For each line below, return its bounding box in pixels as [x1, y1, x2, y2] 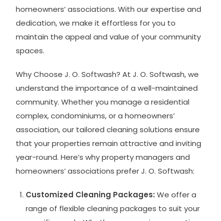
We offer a [155, 189, 197, 200]
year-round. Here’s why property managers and [16, 151, 190, 162]
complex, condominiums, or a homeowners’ [16, 110, 175, 121]
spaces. [16, 45, 45, 56]
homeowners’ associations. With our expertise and [16, 3, 202, 14]
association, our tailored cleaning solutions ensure [16, 124, 200, 135]
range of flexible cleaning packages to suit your [26, 203, 200, 214]
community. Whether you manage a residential [16, 96, 190, 107]
